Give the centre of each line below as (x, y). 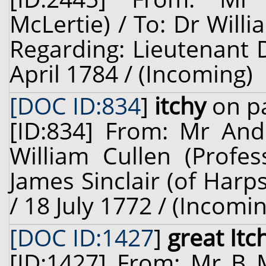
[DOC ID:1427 (82, 237)
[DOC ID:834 (75, 106)
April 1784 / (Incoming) (131, 74)
